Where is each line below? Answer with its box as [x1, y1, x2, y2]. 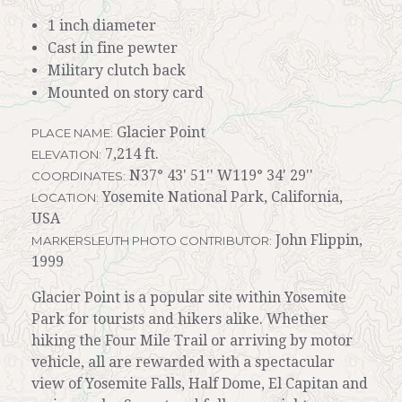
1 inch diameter [47, 17, 156, 35]
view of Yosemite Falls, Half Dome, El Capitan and [31, 375, 368, 393]
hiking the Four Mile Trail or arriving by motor [31, 332, 353, 350]
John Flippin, [272, 232, 363, 249]
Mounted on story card [47, 84, 204, 102]
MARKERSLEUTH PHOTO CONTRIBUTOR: [31, 233, 272, 249]
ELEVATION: [31, 147, 101, 162]
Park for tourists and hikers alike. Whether [31, 310, 328, 328]
